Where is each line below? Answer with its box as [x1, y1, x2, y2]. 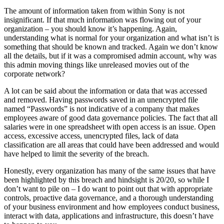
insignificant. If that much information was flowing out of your [4, 15, 201, 24]
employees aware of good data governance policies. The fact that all [4, 113, 217, 122]
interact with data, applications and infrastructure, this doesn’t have [4, 211, 213, 220]
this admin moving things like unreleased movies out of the [4, 60, 189, 69]
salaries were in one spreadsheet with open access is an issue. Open [4, 122, 215, 131]
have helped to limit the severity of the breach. [4, 149, 149, 158]
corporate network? [4, 69, 65, 78]
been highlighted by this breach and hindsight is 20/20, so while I [4, 175, 209, 184]
